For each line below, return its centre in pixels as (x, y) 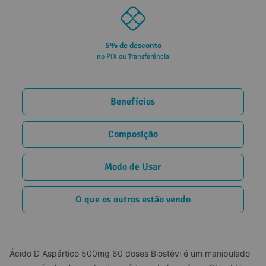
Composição (133, 134)
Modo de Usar (133, 167)
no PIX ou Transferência (133, 56)
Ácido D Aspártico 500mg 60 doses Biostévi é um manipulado (131, 253)
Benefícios (133, 102)
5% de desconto (133, 45)
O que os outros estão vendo (133, 200)
